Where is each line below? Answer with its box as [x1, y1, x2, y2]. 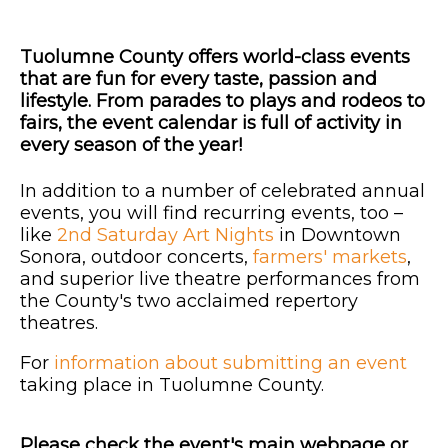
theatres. [20, 311, 98, 334]
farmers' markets [253, 245, 407, 268]
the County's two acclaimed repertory [20, 289, 358, 312]
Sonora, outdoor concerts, [20, 245, 253, 268]
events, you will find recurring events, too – [20, 201, 403, 224]
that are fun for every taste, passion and [20, 67, 377, 90]
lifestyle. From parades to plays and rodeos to [20, 89, 425, 112]
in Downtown [274, 223, 401, 246]
